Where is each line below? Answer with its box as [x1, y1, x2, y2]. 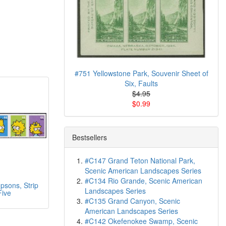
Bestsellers [72, 132, 107, 142]
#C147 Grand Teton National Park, [85, 155, 195, 165]
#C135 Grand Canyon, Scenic [85, 196, 180, 206]
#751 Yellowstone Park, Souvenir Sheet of [74, 68, 208, 78]
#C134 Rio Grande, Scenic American [85, 176, 202, 186]
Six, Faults [125, 78, 158, 88]
